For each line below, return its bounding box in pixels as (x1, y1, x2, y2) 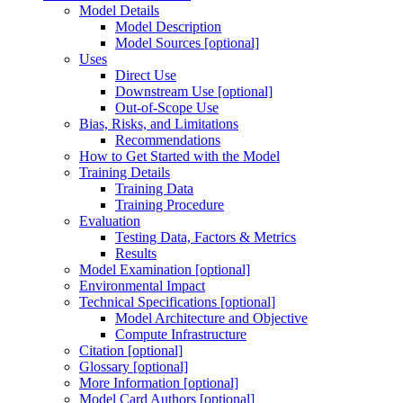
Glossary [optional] (79, 358, 188, 374)
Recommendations (115, 131, 220, 148)
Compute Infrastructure (115, 326, 246, 342)
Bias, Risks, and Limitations (79, 115, 238, 131)
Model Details (79, 2, 159, 18)
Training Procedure (115, 196, 224, 212)
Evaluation (79, 212, 140, 228)
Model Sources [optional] (115, 34, 259, 50)
